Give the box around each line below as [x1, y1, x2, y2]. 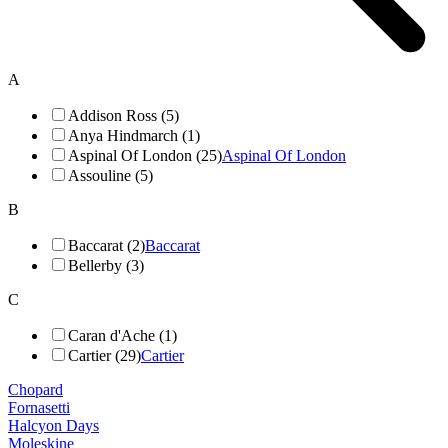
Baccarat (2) [68, 236, 145, 254]
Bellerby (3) [68, 256, 144, 274]
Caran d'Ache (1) [68, 326, 177, 344]
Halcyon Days [8, 416, 99, 434]
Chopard [8, 380, 63, 398]
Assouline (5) [68, 166, 153, 184]
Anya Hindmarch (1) [68, 126, 200, 144]
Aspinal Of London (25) [68, 146, 222, 164]
